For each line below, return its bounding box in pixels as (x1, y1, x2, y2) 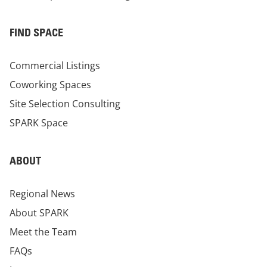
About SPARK (10, 206, 69, 220)
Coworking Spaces (10, 78, 91, 92)
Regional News (10, 187, 75, 201)
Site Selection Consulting (10, 97, 120, 111)
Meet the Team (10, 225, 77, 239)
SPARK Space (10, 116, 68, 130)
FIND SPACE (10, 26, 63, 40)
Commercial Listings (10, 59, 100, 73)
